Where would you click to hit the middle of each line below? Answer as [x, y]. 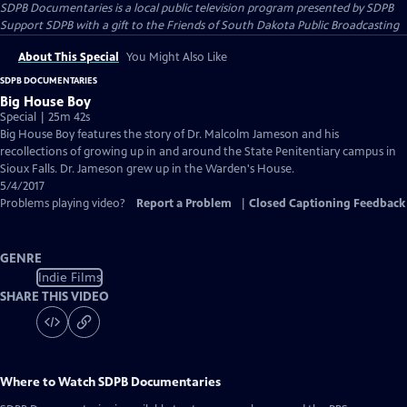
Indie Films [69, 277]
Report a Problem [184, 203]
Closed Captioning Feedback [327, 203]
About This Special [69, 57]
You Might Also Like [177, 57]
